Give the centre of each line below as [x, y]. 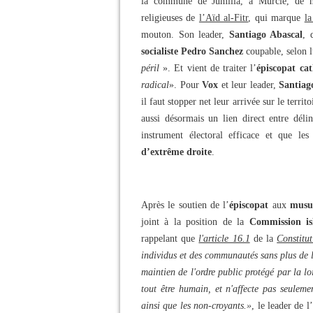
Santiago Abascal [266, 35]
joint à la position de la [195, 222]
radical [155, 85]
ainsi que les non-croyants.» [197, 306]
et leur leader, [249, 85]
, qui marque [276, 18]
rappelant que [170, 239]
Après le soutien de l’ [185, 205]
